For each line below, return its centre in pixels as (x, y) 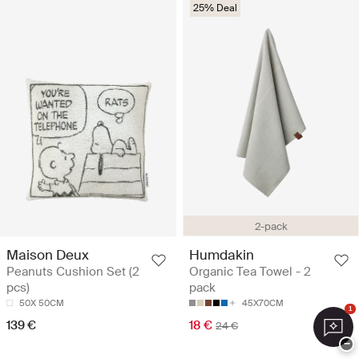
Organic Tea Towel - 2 (250, 272)
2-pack (271, 227)
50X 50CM (42, 303)
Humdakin (222, 255)
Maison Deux (48, 255)
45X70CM (263, 303)
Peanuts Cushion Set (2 (73, 272)
